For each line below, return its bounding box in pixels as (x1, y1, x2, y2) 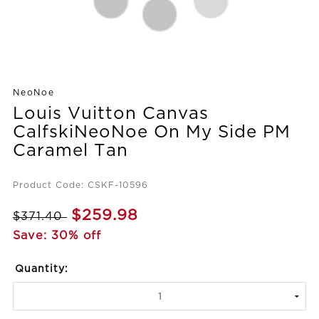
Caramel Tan (13, 142, 128, 159)
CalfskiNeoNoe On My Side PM (13, 124, 291, 140)
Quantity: (14, 264, 68, 274)
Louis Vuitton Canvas (13, 105, 209, 122)
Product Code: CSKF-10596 (13, 181, 148, 189)
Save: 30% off (13, 230, 101, 241)
